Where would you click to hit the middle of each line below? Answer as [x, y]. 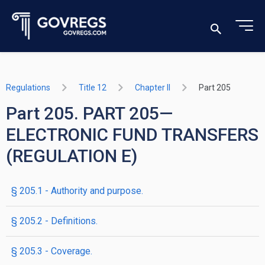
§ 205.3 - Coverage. [52, 251]
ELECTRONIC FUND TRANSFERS [132, 135]
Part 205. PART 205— [89, 113]
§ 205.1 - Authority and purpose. [77, 191]
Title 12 [93, 88]
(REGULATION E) [72, 156]
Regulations [28, 88]
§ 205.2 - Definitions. [54, 221]
